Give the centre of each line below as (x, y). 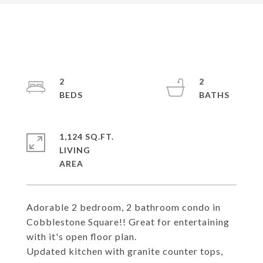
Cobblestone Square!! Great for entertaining (128, 222)
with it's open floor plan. (82, 236)
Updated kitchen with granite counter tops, (125, 251)
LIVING (75, 150)
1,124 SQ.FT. (87, 136)
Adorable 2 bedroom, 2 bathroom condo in (124, 207)
